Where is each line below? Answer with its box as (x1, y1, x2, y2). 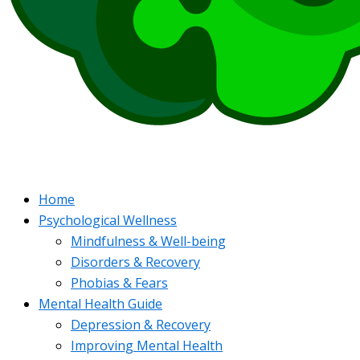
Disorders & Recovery (71, 253, 200, 271)
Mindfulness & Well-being (71, 232, 226, 250)
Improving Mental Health (71, 337, 223, 354)
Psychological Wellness (39, 211, 177, 229)
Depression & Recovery (71, 316, 211, 333)
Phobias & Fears (71, 274, 168, 292)
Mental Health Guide (39, 295, 162, 313)
